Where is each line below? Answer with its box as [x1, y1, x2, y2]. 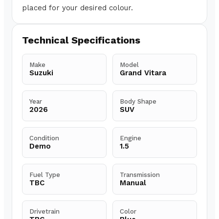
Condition [29, 134, 59, 142]
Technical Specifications [22, 34, 140, 46]
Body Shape [120, 98, 156, 106]
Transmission [120, 171, 160, 179]
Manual [120, 178, 146, 188]
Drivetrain [29, 208, 60, 216]
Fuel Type [29, 171, 60, 179]
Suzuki [29, 68, 53, 78]
